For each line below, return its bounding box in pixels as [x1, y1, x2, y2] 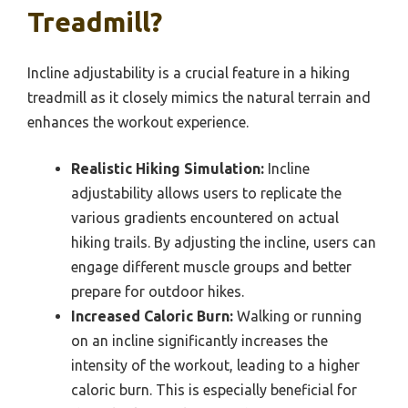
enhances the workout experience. [27, 113, 249, 130]
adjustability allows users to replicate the [71, 184, 342, 201]
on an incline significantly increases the [71, 331, 328, 349]
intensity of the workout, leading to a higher [71, 356, 360, 373]
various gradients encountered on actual [71, 209, 339, 226]
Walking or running [233, 307, 362, 324]
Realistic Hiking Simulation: [71, 159, 264, 177]
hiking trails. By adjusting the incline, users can [71, 233, 376, 250]
